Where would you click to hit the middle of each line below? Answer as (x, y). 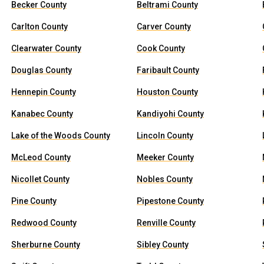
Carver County (164, 27)
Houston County (167, 92)
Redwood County (44, 223)
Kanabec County (42, 114)
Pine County (34, 201)
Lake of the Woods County (60, 136)
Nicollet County (40, 179)
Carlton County (39, 27)
